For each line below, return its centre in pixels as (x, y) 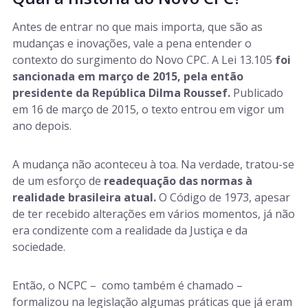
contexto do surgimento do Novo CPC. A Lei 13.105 (144, 60)
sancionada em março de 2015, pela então (128, 76)
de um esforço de (58, 181)
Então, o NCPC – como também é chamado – (128, 285)
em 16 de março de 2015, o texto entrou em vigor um (148, 109)
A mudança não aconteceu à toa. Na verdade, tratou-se (153, 164)
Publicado (257, 93)
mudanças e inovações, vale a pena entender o (132, 43)
